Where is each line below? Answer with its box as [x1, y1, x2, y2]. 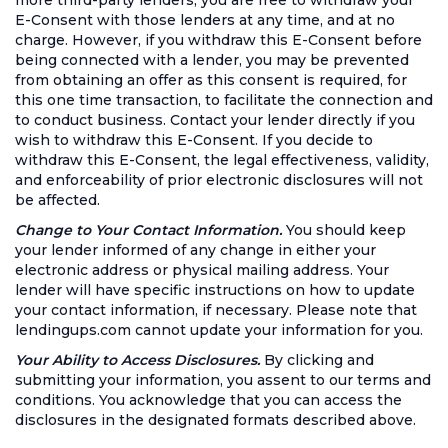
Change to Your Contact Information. [15, 221, 282, 239]
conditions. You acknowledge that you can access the [15, 391, 402, 409]
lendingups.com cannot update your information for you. [15, 321, 423, 339]
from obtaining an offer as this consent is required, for [15, 71, 407, 89]
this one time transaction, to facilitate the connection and [15, 91, 433, 109]
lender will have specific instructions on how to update [15, 281, 415, 299]
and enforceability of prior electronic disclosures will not [15, 171, 423, 189]
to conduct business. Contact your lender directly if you [15, 111, 415, 129]
